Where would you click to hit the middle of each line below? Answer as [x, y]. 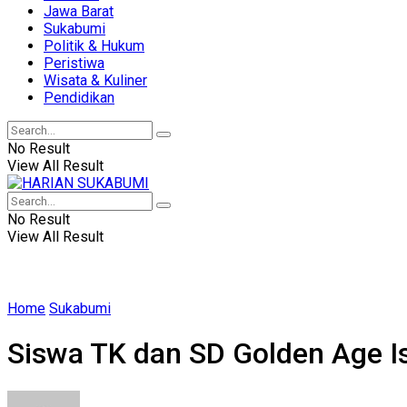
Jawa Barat [79, 11]
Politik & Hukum [94, 46]
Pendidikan [79, 98]
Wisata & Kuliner [95, 80]
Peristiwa [74, 63]
